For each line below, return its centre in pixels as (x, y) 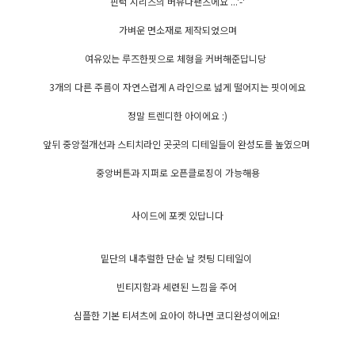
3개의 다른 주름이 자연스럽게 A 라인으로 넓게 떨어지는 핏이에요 (177, 87)
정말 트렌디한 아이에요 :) (177, 116)
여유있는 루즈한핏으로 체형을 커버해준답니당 (177, 59)
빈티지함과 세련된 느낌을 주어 (177, 287)
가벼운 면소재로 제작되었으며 (177, 30)
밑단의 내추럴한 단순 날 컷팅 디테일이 (177, 258)
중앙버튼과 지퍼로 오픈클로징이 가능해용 (177, 173)
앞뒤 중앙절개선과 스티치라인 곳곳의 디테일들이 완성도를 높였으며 (177, 144)
